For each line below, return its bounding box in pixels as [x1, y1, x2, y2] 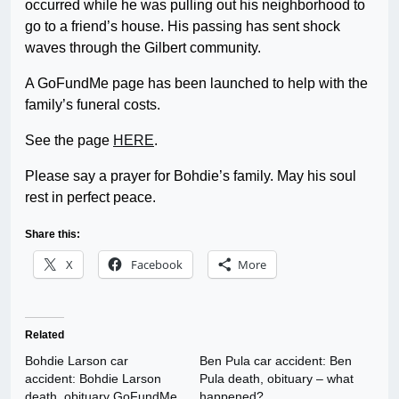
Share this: [25, 228, 80, 241]
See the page [25, 133, 113, 149]
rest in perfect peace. [25, 190, 156, 206]
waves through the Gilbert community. [25, 40, 261, 56]
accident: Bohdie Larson [25, 371, 161, 387]
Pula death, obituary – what [199, 371, 354, 387]
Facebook [131, 256, 183, 273]
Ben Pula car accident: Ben [199, 354, 352, 369]
